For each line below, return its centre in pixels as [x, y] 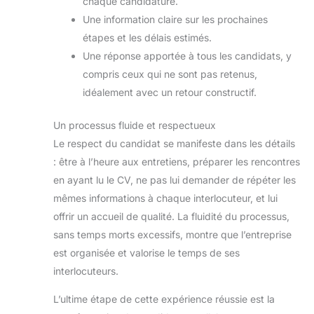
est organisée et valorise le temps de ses [146, 253]
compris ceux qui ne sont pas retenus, [170, 74]
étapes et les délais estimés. [147, 38]
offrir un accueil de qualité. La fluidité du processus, [171, 217]
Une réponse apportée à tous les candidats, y [187, 56]
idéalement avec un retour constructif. [170, 93]
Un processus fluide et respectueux [135, 125]
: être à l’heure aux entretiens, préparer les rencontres [177, 162]
